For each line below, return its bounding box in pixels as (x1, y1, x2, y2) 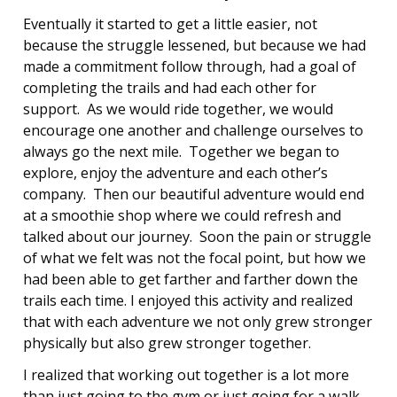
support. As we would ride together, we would (22, 99, 333, 120)
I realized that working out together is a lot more (22, 365, 349, 385)
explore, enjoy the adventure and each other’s (22, 163, 328, 183)
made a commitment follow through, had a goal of (22, 57, 356, 77)
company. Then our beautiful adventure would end (22, 184, 364, 205)
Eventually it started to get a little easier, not (22, 14, 317, 35)
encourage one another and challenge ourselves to (22, 121, 363, 141)
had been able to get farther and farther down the (22, 269, 358, 290)
